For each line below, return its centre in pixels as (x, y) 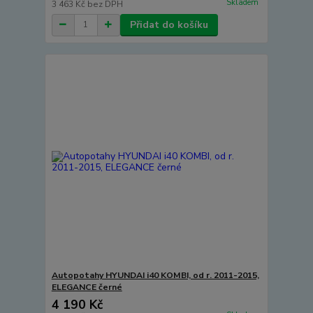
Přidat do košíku (169, 24)
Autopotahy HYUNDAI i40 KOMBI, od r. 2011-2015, (155, 276)
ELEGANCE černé (87, 287)
